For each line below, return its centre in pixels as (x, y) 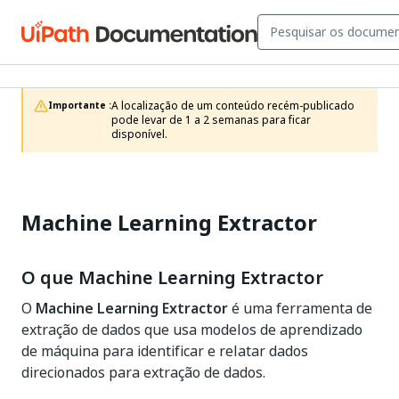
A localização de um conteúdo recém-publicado (233, 106)
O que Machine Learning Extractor (172, 278)
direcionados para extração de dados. (143, 372)
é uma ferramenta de (300, 308)
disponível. (139, 134)
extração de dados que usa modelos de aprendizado (192, 330)
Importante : (80, 106)
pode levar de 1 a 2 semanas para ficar (211, 120)
